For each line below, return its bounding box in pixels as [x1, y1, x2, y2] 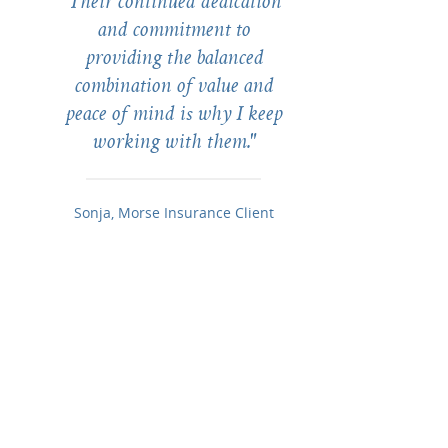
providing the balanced [84, 49, 263, 70]
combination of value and [74, 77, 273, 98]
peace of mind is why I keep [65, 105, 282, 126]
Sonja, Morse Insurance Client [73, 203, 274, 222]
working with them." [91, 133, 256, 154]
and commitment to [97, 21, 250, 42]
